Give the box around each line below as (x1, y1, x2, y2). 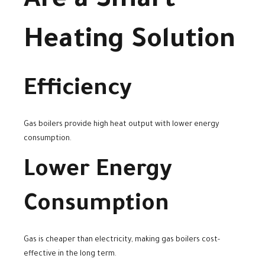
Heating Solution (24, 27, 235, 56)
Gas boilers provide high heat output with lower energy (24, 120, 219, 129)
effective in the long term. (24, 250, 117, 258)
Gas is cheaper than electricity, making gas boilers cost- (24, 235, 220, 244)
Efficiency (24, 78, 132, 104)
